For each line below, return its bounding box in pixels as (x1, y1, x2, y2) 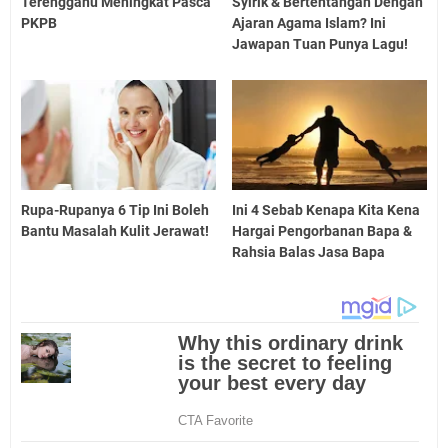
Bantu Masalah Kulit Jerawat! (21, 222, 209, 239)
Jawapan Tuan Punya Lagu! (232, 36, 409, 52)
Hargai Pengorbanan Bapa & (232, 222, 413, 239)
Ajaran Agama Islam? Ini (232, 15, 387, 31)
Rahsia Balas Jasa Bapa (232, 243, 386, 260)
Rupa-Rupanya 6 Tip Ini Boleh (21, 201, 209, 218)
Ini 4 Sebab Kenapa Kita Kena (232, 201, 421, 218)
